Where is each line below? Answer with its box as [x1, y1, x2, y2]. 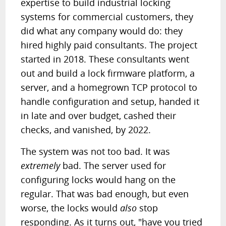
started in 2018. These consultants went [21, 53, 190, 65]
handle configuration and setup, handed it [21, 95, 200, 107]
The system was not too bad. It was [21, 145, 171, 157]
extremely [21, 159, 61, 172]
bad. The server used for [60, 159, 166, 172]
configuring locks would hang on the [21, 174, 176, 186]
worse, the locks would [21, 202, 121, 214]
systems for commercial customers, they [21, 11, 194, 23]
